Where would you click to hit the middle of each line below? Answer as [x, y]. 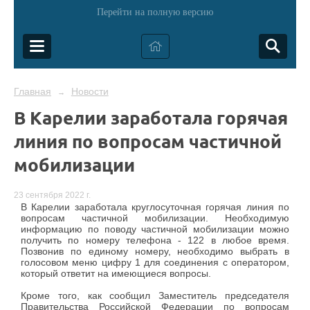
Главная [33, 91]
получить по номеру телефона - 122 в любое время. [155, 240]
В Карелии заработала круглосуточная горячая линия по [155, 207]
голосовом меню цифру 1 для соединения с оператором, [155, 263]
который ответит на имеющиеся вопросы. [116, 274]
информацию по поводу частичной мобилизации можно [155, 229]
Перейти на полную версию [155, 12]
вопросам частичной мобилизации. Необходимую [155, 218]
